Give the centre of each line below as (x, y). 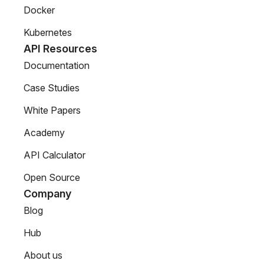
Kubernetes (48, 33)
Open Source (52, 178)
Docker (39, 10)
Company (47, 194)
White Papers (52, 110)
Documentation (57, 66)
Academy (44, 133)
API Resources (60, 49)
